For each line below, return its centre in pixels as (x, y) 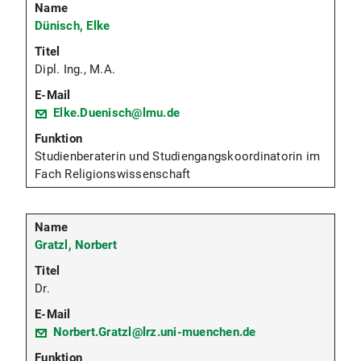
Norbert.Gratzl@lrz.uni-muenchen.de (155, 332)
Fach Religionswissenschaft (113, 174)
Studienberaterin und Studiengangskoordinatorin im (178, 157)
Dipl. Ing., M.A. (75, 70)
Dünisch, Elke (73, 26)
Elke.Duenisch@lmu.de (116, 113)
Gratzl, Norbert (76, 245)
